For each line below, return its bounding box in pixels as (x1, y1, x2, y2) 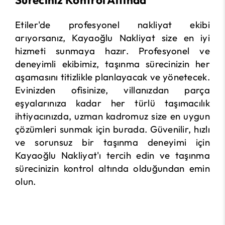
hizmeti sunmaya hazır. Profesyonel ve (15, 45, 210, 57)
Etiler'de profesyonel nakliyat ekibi (15, 19, 210, 31)
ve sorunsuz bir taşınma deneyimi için (15, 136, 210, 149)
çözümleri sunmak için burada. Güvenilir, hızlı (15, 123, 210, 136)
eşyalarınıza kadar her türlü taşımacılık (15, 97, 210, 109)
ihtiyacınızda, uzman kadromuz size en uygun (15, 110, 210, 123)
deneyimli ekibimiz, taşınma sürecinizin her (15, 58, 210, 70)
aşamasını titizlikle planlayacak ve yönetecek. (15, 71, 210, 83)
